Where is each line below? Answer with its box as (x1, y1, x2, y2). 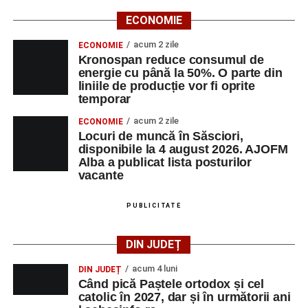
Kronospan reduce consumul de (78, 53, 264, 67)
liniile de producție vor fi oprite (78, 79, 255, 93)
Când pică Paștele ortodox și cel (78, 277, 265, 291)
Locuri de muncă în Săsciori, (78, 129, 243, 143)
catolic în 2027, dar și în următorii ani (78, 290, 291, 304)
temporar (78, 92, 131, 106)
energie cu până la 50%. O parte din (78, 66, 283, 80)
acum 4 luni (131, 263, 177, 274)
